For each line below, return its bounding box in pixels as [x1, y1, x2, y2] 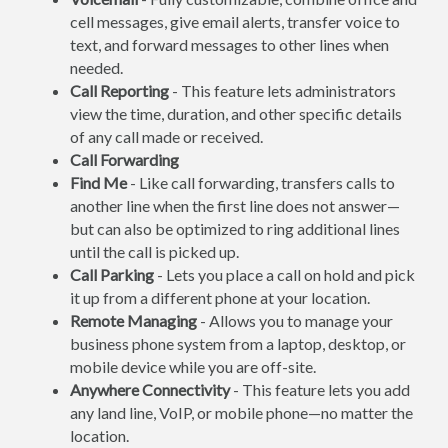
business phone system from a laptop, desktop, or [70, 334, 406, 353]
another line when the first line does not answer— [70, 196, 400, 215]
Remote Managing [70, 311, 197, 330]
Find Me [70, 173, 127, 192]
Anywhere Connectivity [70, 380, 230, 399]
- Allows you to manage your [197, 311, 393, 330]
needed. [70, 58, 123, 77]
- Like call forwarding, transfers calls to [127, 173, 395, 192]
